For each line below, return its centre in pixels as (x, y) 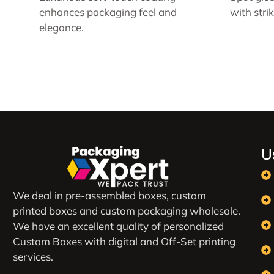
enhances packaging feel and (108, 12)
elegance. (61, 27)
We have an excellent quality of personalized (118, 226)
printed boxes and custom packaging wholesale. (127, 211)
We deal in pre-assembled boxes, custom (109, 196)
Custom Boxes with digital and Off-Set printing (124, 242)
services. (33, 257)
